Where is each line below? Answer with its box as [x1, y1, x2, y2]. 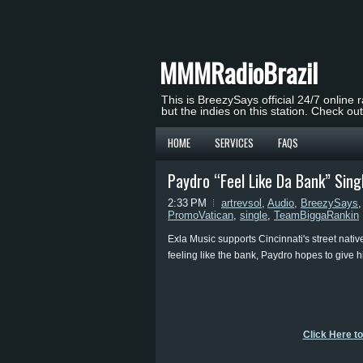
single [240, 209, 267, 221]
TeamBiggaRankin [274, 209, 359, 221]
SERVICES [215, 135, 254, 151]
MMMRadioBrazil [160, 53, 318, 92]
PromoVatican [168, 209, 233, 221]
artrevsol [221, 197, 262, 209]
